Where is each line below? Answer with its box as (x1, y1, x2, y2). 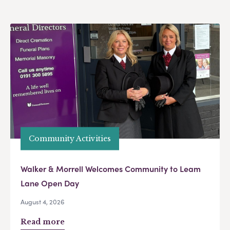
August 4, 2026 (21, 196, 65, 206)
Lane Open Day (21, 177, 79, 189)
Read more (21, 217, 65, 226)
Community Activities (29, 133, 111, 143)
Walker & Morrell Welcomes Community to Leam (21, 162, 201, 175)
